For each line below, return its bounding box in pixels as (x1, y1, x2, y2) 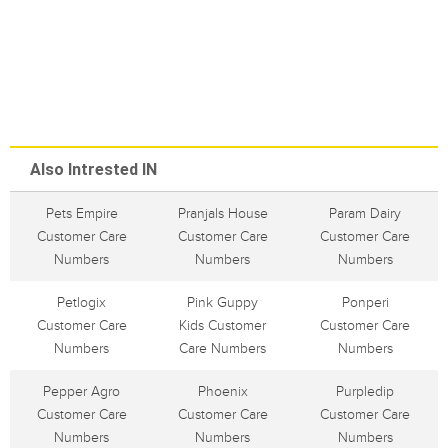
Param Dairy (329, 205, 401, 222)
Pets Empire (45, 205, 118, 222)
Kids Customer (179, 317, 266, 334)
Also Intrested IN (30, 160, 157, 179)
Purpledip (336, 383, 394, 400)
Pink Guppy (187, 294, 258, 311)
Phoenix (197, 383, 248, 400)
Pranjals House (177, 205, 268, 222)
